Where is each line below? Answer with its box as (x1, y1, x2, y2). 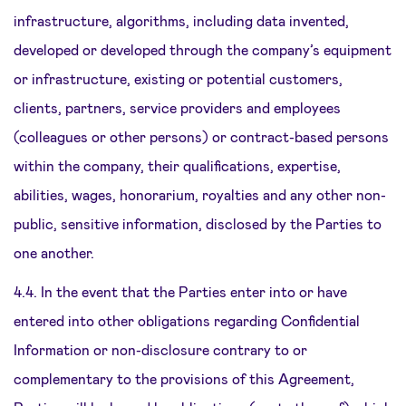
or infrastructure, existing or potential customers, (14, 70, 343, 87)
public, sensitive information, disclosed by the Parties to (14, 215, 382, 232)
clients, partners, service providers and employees (14, 99, 341, 116)
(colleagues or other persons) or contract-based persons (14, 128, 389, 145)
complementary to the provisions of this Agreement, (14, 370, 354, 387)
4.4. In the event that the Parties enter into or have (14, 283, 347, 300)
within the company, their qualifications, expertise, (14, 157, 341, 174)
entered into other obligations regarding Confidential (14, 312, 360, 329)
